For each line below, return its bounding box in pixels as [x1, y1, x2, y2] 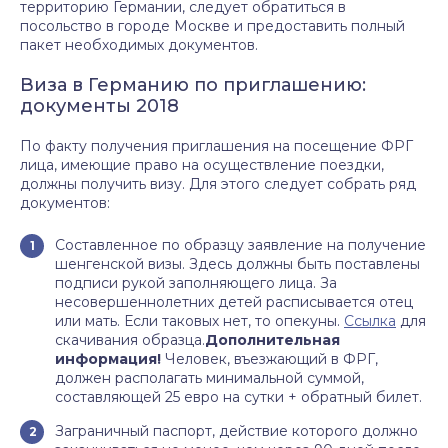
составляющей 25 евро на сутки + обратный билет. [55, 388, 422, 406]
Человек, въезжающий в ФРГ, [161, 350, 378, 368]
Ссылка [344, 312, 396, 330]
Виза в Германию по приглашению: [20, 74, 366, 96]
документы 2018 [20, 95, 179, 117]
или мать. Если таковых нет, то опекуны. [55, 312, 344, 330]
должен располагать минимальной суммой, [55, 369, 364, 387]
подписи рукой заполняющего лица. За [55, 274, 337, 292]
